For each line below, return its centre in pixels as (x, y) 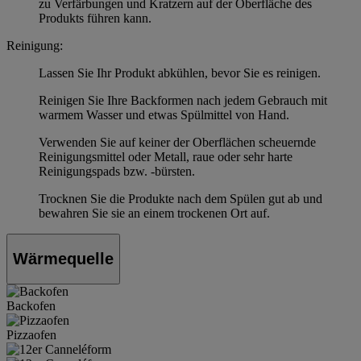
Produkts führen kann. (95, 19)
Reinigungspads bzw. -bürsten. (117, 172)
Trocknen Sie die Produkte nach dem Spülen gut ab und (180, 199)
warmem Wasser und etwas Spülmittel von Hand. (164, 115)
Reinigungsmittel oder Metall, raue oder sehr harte (166, 157)
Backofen (31, 305)
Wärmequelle (63, 258)
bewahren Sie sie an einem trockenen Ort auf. (154, 214)
